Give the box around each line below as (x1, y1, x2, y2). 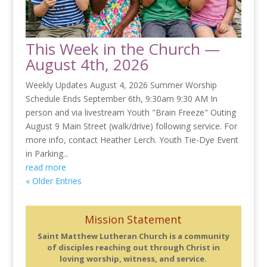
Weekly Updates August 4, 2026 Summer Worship (25, 79, 217, 91)
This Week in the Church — (25, 38, 220, 60)
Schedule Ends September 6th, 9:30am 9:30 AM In (25, 92, 218, 104)
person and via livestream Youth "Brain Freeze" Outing (25, 106, 236, 118)
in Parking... (25, 147, 69, 159)
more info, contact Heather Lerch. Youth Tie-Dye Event (25, 133, 238, 145)
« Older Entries (25, 175, 82, 187)
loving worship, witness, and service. (60, 253, 207, 265)
